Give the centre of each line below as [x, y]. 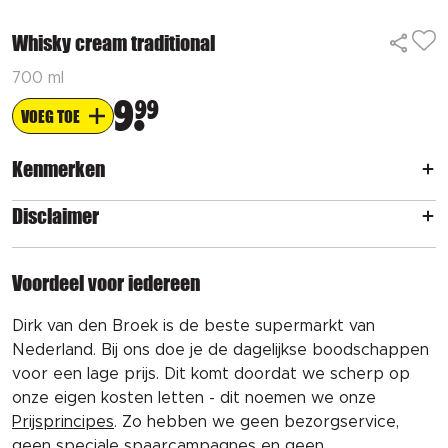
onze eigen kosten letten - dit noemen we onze [194, 398]
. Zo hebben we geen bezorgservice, [256, 422]
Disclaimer [55, 216]
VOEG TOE [50, 116]
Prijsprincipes [63, 422]
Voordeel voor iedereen [106, 283]
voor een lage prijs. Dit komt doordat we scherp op [211, 374]
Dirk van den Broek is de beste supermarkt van [193, 326]
